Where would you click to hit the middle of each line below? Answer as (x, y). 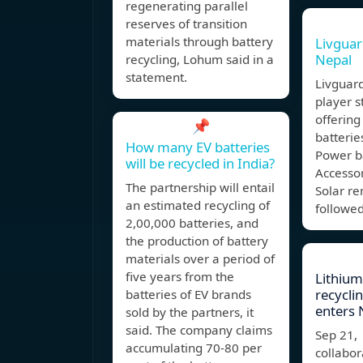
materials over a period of (200, 259)
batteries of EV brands (188, 295)
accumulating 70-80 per (194, 348)
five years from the (180, 277)
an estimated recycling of (198, 205)
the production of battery (197, 241)
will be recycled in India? (200, 164)
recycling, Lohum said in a (200, 60)
